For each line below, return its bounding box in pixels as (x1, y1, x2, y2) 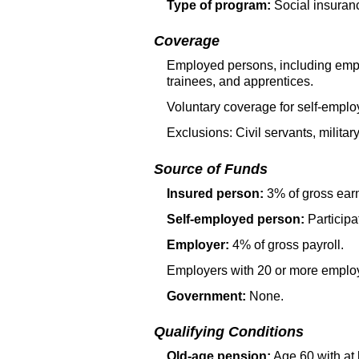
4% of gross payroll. (229, 237, 344, 252)
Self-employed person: (167, 212, 305, 226)
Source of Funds (154, 160, 268, 177)
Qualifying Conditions (154, 323, 304, 340)
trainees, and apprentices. (167, 75, 313, 89)
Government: (167, 288, 246, 303)
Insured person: (167, 186, 264, 200)
